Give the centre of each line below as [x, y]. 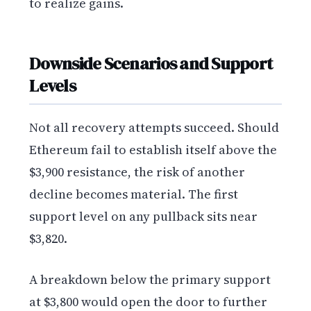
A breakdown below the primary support [150, 280]
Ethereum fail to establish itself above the [153, 150]
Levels [52, 86]
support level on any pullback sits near [144, 217]
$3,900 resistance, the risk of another [137, 172]
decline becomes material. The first [134, 194]
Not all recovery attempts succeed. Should [154, 128]
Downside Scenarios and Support [151, 64]
